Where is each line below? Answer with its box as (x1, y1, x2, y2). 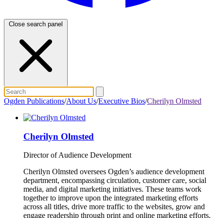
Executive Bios (98, 97, 145, 105)
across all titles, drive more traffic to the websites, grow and (23, 202, 205, 211)
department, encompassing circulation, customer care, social (23, 176, 206, 185)
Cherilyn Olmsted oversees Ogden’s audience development (23, 167, 204, 176)
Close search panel (9, 20, 63, 28)
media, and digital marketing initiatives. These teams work (23, 185, 201, 194)
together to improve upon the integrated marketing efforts (23, 194, 198, 202)
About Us (66, 97, 96, 105)
